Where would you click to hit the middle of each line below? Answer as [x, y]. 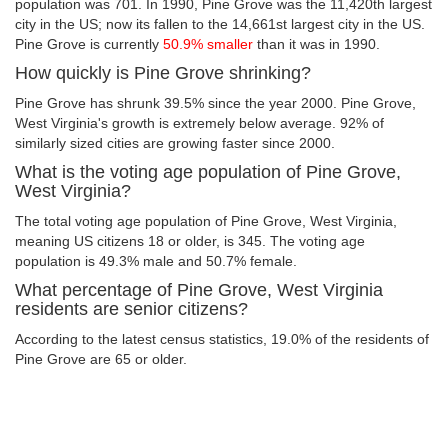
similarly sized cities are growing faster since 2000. [175, 143]
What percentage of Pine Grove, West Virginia [199, 290]
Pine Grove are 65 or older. [101, 359]
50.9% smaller [210, 44]
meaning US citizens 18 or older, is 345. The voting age [190, 241]
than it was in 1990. [318, 44]
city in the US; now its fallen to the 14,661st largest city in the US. [220, 24]
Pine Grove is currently [89, 44]
